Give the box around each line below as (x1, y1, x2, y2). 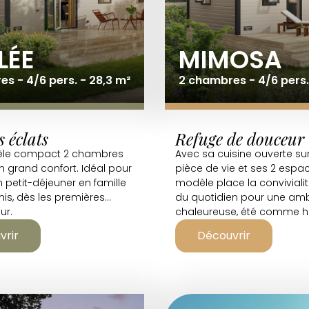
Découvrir (197, 228, 250, 243)
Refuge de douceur (175, 128, 304, 150)
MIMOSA (179, 42, 282, 77)
